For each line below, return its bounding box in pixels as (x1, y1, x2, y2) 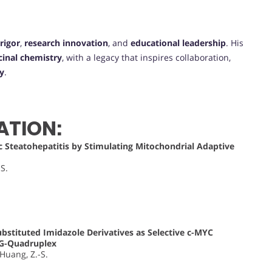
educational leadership (131, 37, 226, 49)
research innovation (24, 37, 108, 49)
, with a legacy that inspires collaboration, (62, 52, 231, 64)
